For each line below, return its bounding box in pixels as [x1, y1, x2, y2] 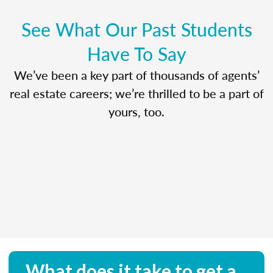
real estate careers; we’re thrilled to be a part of [9, 84, 264, 102]
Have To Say [87, 40, 186, 66]
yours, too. [108, 102, 165, 120]
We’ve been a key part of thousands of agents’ [13, 66, 260, 83]
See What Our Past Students [21, 16, 252, 42]
